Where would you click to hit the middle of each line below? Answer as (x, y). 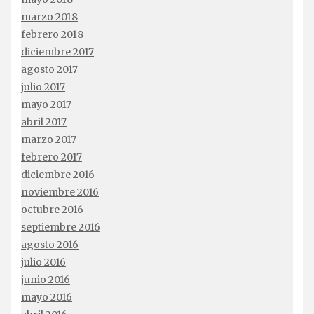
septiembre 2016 (61, 227)
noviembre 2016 (60, 192)
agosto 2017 (49, 69)
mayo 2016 (47, 297)
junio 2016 (46, 280)
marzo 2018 (49, 17)
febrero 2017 (52, 157)
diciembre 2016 (58, 175)
